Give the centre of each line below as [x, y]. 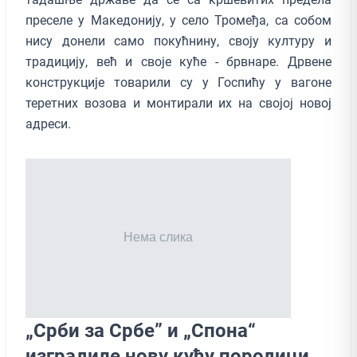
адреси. [50, 124]
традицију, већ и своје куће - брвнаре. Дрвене [178, 61]
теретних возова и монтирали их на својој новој [178, 103]
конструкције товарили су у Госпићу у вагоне [178, 82]
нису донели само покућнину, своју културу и [178, 41]
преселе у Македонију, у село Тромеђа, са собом [178, 20]
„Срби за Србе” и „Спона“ [141, 330]
